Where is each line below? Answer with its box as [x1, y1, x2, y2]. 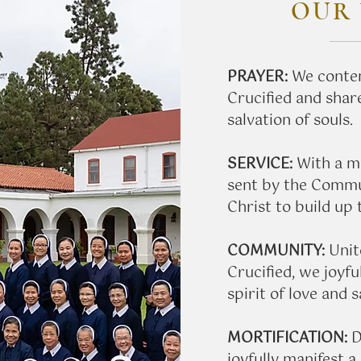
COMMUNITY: [227, 239, 329, 263]
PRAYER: [227, 65, 288, 89]
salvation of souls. [227, 109, 353, 133]
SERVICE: [227, 152, 297, 176]
